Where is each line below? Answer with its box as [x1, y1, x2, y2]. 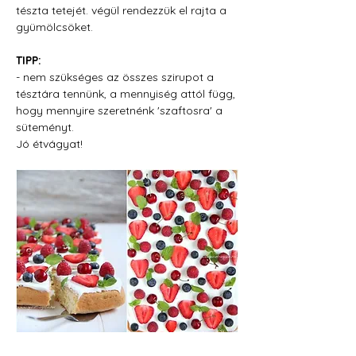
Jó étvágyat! [16, 137, 83, 151]
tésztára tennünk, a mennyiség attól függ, [16, 87, 238, 101]
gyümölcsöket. [16, 20, 93, 34]
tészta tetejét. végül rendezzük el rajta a [16, 3, 230, 17]
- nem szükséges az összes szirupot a [16, 70, 217, 84]
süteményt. [16, 120, 74, 134]
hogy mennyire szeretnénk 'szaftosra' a [16, 103, 226, 118]
